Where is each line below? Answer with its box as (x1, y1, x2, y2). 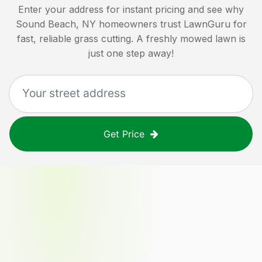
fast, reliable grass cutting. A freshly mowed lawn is (16, 32, 246, 44)
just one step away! (88, 47, 174, 59)
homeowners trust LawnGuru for (98, 18, 247, 30)
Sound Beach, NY (15, 18, 96, 30)
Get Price (104, 127, 144, 140)
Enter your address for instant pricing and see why (18, 3, 244, 15)
